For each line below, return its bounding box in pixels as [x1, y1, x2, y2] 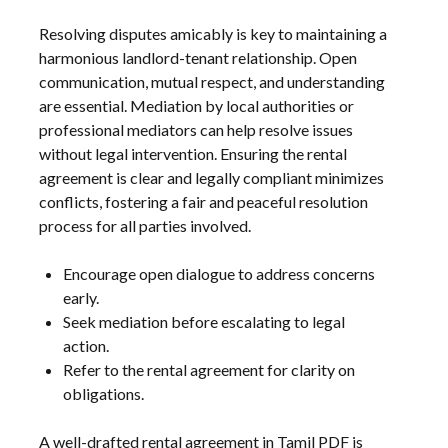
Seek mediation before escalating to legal [63, 311, 346, 331]
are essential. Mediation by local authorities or [39, 95, 355, 115]
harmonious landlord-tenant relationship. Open [39, 47, 358, 67]
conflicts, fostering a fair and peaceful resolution [39, 191, 369, 211]
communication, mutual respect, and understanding [39, 71, 386, 91]
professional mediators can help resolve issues [39, 119, 354, 139]
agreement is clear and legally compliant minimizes [39, 167, 385, 187]
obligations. [63, 383, 145, 403]
